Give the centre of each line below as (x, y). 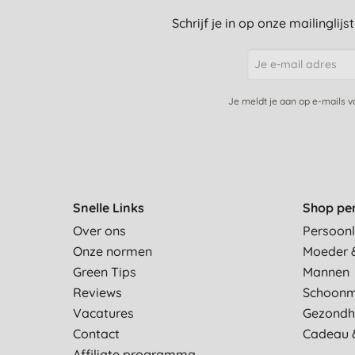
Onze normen (113, 252)
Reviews (97, 293)
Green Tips (105, 272)
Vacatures (103, 313)
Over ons (99, 231)
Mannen (326, 272)
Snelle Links (109, 208)
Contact (96, 334)
